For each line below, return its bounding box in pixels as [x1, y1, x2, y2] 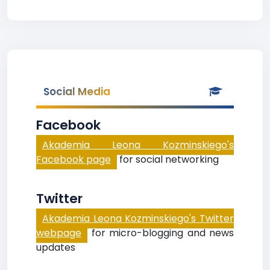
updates [36, 240, 75, 254]
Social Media [43, 84, 110, 99]
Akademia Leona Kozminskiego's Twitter [42, 212, 234, 225]
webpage [36, 226, 81, 240]
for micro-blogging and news [87, 226, 234, 240]
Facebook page [36, 152, 111, 166]
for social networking [117, 152, 219, 166]
